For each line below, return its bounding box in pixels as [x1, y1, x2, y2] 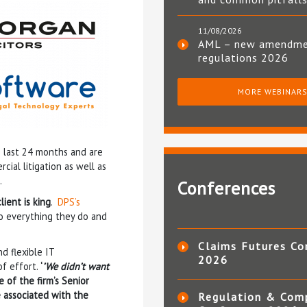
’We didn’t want [42, 259, 109, 273]
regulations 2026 [198, 51, 288, 65]
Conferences [177, 177, 275, 200]
